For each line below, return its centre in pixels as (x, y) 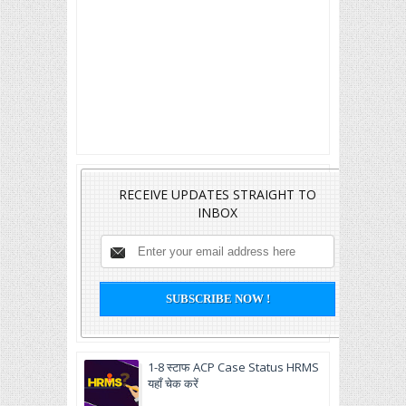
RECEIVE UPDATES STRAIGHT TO (217, 194)
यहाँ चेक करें (173, 383)
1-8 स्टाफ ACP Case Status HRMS (233, 367)
